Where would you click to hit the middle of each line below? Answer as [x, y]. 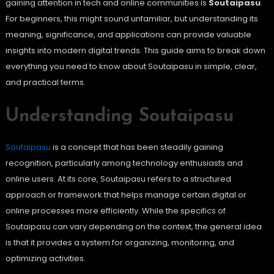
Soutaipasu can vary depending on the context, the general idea [133, 227]
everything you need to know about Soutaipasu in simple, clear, [131, 67]
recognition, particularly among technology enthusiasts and [124, 163]
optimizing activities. [45, 259]
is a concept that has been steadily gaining [137, 147]
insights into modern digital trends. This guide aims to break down [135, 51]
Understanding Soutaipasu [119, 117]
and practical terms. [45, 83]
